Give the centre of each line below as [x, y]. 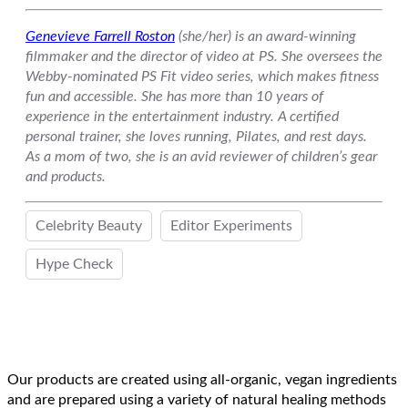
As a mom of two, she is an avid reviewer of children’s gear [201, 156]
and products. [66, 176]
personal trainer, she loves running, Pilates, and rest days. [196, 136]
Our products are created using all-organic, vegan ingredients [202, 379]
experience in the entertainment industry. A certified [182, 116]
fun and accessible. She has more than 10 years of [174, 96]
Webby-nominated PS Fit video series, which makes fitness [202, 76]
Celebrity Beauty [89, 225]
